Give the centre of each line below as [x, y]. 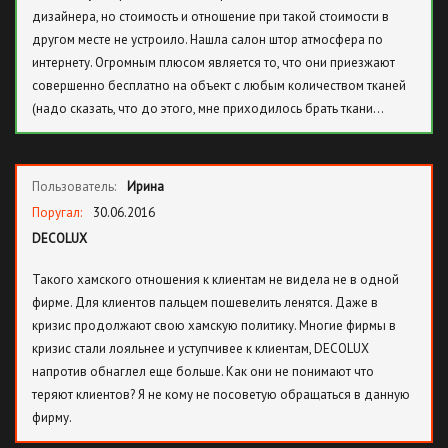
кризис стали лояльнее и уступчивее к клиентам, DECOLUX [200, 348]
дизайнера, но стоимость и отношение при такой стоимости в [210, 16]
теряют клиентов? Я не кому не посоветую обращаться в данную [221, 394]
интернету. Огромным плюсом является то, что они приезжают [213, 62]
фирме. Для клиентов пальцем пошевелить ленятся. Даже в [205, 302]
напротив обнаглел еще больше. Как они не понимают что [203, 371]
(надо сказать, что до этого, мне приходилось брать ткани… [208, 108]
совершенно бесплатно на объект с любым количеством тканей [219, 85]
